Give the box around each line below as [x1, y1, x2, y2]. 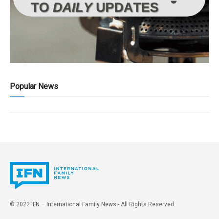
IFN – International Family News [31, 201, 116, 208]
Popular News [10, 82, 58, 91]
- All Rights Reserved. [116, 201, 175, 208]
